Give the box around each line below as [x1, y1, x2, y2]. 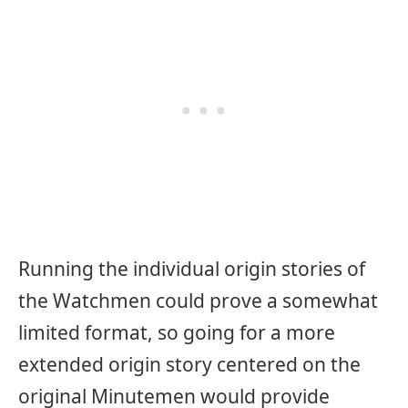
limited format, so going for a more [18, 319, 335, 345]
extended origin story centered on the [18, 351, 361, 377]
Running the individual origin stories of [18, 255, 365, 281]
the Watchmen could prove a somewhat [18, 287, 378, 313]
